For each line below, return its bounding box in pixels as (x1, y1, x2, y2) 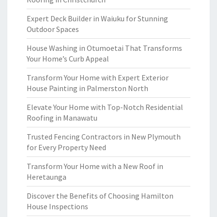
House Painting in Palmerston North (27, 83, 148, 93)
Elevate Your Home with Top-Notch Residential (27, 102, 183, 112)
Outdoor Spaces (27, 24, 79, 34)
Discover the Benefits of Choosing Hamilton (27, 191, 173, 201)
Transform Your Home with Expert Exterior (27, 73, 169, 82)
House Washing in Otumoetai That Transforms (27, 43, 182, 53)
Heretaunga (27, 172, 66, 182)
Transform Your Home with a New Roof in (27, 161, 163, 171)
